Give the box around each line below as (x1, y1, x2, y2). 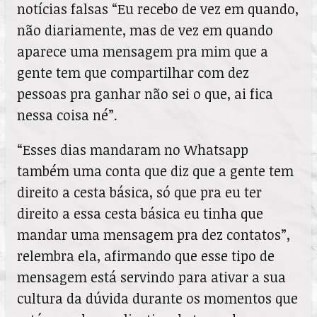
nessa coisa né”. (17, 105, 117, 125)
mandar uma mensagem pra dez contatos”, (17, 225, 290, 245)
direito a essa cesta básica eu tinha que (17, 204, 263, 224)
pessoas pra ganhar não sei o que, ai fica (17, 84, 273, 104)
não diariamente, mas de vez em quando (17, 21, 273, 40)
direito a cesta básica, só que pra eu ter (17, 183, 262, 202)
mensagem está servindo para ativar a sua (17, 267, 286, 287)
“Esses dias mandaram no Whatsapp (17, 140, 248, 160)
